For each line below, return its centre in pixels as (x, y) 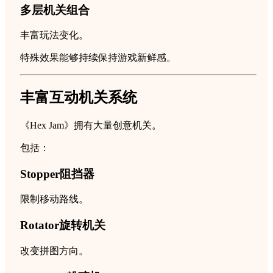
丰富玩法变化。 (54, 35)
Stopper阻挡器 (57, 174)
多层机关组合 (55, 10)
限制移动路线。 (54, 199)
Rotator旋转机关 (63, 225)
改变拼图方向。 (54, 250)
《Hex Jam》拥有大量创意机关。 (91, 126)
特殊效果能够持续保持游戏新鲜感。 (98, 58)
